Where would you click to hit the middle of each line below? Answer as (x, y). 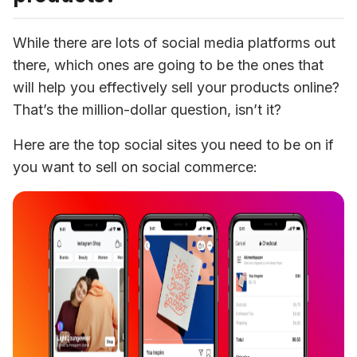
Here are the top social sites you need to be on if (173, 145)
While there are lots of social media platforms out (174, 43)
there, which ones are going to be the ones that (168, 65)
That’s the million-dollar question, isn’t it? (147, 110)
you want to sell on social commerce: (135, 167)
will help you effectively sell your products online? (176, 87)
